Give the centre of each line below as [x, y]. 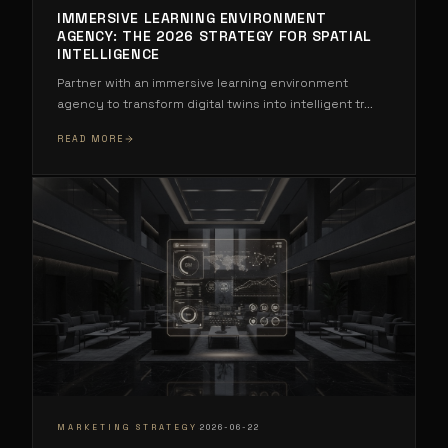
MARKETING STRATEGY [127, 427]
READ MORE [90, 138]
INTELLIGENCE [108, 53]
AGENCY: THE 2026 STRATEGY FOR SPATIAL [214, 35]
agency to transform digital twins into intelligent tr [210, 103]
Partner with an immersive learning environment [202, 82]
